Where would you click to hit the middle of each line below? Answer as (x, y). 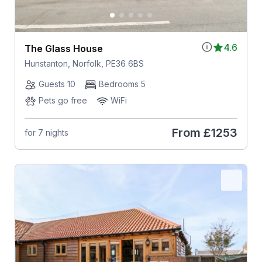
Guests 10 (57, 84)
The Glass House (63, 48)
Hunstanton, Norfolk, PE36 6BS (84, 63)
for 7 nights (46, 133)
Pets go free (63, 100)
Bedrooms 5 (122, 84)
